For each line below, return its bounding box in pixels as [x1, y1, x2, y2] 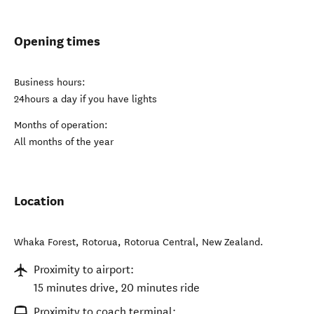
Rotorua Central [124, 236, 196, 248]
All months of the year [14, 136, 114, 148]
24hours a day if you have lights [14, 93, 157, 105]
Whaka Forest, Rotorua [14, 236, 118, 248]
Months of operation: [14, 119, 108, 131]
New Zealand [202, 236, 260, 248]
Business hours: [14, 76, 86, 88]
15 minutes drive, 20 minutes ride [34, 281, 200, 294]
